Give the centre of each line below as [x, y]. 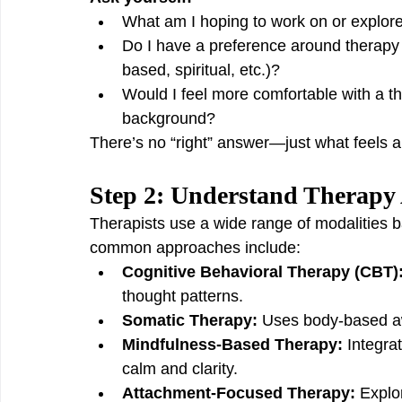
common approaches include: [195, 248]
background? [169, 118]
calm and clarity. [180, 369]
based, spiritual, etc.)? [201, 70]
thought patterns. [183, 296]
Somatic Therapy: [190, 320]
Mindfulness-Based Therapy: [232, 345]
